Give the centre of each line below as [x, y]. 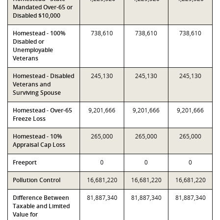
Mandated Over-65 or [43, 7]
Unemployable [33, 50]
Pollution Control [37, 180]
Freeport [25, 162]
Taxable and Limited [41, 206]
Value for [25, 214]
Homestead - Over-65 [42, 110]
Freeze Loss [29, 119]
